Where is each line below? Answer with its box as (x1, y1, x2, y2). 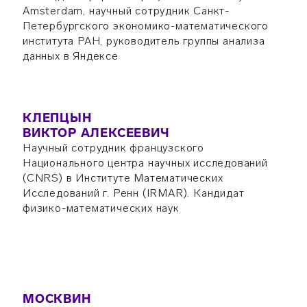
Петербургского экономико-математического (22, 19, 269, 32)
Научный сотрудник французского (22, 141, 204, 154)
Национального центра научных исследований (22, 156, 268, 169)
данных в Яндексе (22, 49, 119, 62)
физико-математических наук (22, 201, 180, 214)
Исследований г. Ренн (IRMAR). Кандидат (22, 186, 245, 199)
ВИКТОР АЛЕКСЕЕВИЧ (22, 125, 170, 140)
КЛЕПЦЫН (22, 110, 92, 125)
